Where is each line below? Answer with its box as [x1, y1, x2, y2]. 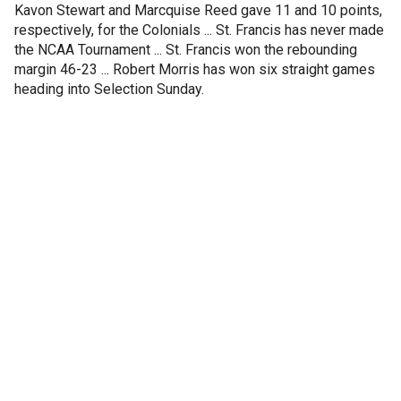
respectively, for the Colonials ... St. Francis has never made [14, 21, 384, 38]
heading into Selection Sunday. [14, 81, 204, 98]
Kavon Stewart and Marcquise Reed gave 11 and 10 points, [14, 2, 382, 19]
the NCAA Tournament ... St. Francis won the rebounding [14, 41, 357, 58]
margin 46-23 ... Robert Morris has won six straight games [14, 61, 375, 78]
